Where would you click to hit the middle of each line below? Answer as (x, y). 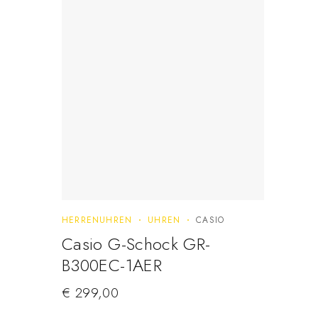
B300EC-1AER (112, 265)
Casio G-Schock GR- (136, 244)
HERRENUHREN (97, 220)
